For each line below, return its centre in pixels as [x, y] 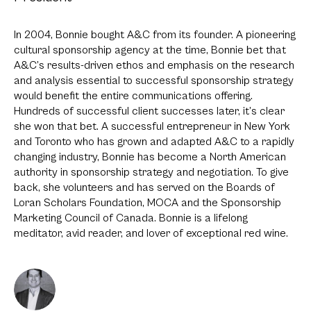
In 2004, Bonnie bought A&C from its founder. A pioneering [155, 35]
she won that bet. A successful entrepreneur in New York [152, 127]
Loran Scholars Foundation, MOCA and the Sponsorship [148, 203]
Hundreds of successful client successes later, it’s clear [149, 111]
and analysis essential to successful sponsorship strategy [154, 81]
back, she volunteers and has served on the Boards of [144, 188]
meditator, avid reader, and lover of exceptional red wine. [151, 234]
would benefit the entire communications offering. [133, 96]
